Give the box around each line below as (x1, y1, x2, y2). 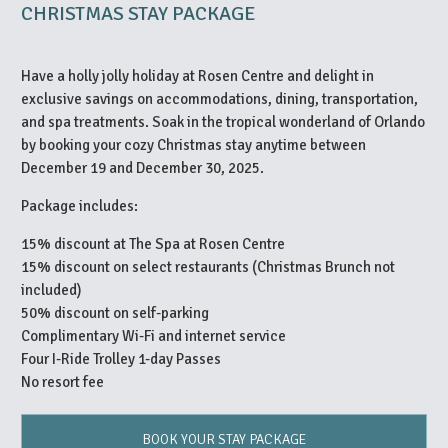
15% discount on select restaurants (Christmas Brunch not (21, 257, 395, 276)
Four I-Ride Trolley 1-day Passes (21, 349, 221, 368)
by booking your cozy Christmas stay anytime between (21, 135, 366, 154)
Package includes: (21, 196, 138, 215)
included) (21, 280, 82, 299)
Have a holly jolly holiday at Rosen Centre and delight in (21, 66, 374, 85)
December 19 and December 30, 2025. (21, 158, 264, 177)
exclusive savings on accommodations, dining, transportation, (21, 89, 418, 108)
